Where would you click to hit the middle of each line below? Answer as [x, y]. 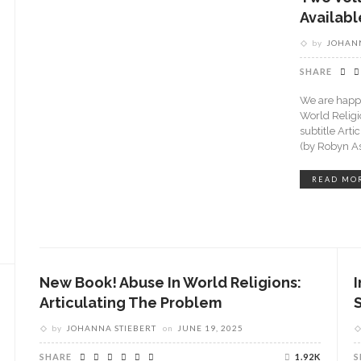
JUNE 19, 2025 [210, 328]
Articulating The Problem [131, 303]
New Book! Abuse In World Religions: [170, 282]
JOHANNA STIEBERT [111, 328]
